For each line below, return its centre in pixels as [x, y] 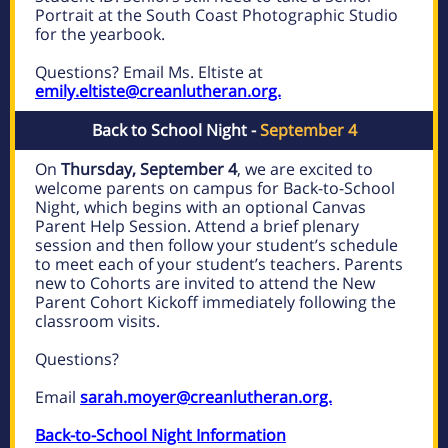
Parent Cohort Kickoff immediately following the [215, 302]
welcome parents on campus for [159, 188]
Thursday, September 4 [147, 169]
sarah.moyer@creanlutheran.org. [206, 397]
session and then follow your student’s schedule [216, 245]
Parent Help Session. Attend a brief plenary [197, 226]
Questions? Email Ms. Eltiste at [149, 72]
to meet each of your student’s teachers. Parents [219, 264]
